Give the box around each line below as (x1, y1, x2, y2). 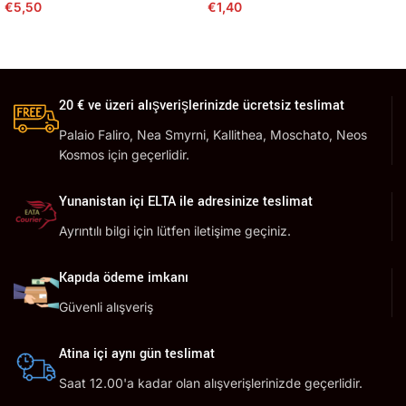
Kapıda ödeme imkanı (59, 268, 188, 287)
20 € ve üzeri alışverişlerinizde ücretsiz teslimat (59, 96, 344, 115)
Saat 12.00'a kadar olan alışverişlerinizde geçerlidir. (59, 375, 362, 391)
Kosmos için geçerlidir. (59, 147, 189, 162)
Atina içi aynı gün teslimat (59, 344, 215, 363)
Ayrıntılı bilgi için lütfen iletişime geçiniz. (59, 223, 291, 238)
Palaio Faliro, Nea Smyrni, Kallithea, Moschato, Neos (59, 127, 367, 142)
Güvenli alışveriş (59, 299, 153, 314)
